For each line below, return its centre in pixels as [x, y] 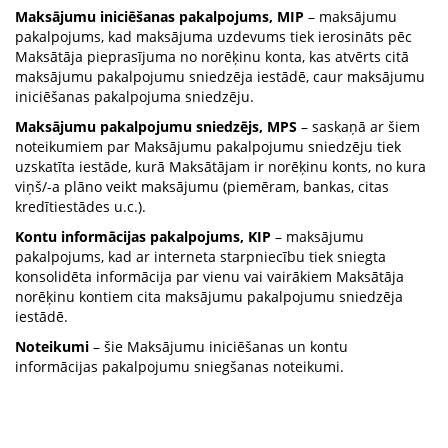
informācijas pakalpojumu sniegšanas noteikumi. [179, 366]
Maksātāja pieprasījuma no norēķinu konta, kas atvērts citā [212, 56]
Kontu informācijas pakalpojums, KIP [143, 236]
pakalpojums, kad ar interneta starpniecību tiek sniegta [200, 256]
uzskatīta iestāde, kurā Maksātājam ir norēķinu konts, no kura [220, 166]
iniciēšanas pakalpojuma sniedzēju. [134, 96]
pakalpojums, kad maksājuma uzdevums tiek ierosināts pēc [213, 36]
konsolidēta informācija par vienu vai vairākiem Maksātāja [209, 276]
